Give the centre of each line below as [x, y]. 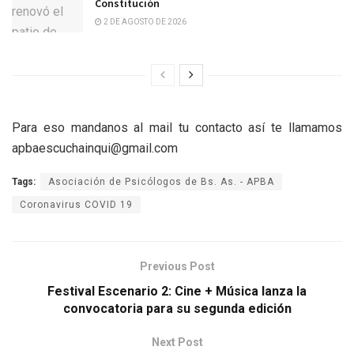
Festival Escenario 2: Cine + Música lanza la [177, 291]
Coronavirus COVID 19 [76, 204]
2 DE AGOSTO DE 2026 [144, 22]
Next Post [177, 342]
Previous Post [177, 266]
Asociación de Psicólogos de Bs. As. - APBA [161, 181]
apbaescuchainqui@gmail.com [95, 148]
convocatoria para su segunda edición [177, 308]
